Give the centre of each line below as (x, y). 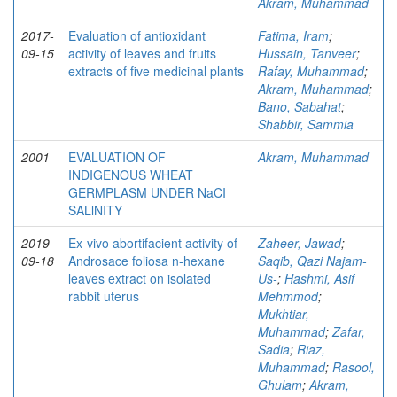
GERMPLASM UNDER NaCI (147, 193)
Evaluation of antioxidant (137, 36)
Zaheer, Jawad (300, 243)
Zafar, (349, 332)
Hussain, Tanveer (307, 54)
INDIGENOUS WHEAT (131, 175)
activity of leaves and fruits (142, 54)
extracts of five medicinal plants (156, 71)
